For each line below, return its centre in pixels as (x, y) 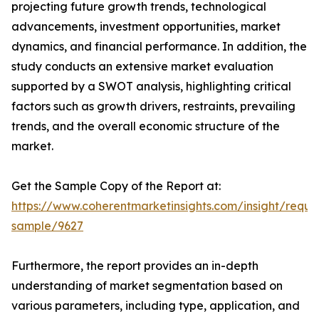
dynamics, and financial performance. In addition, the (159, 47)
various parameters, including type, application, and (156, 306)
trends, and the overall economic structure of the (146, 126)
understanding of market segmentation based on (147, 286)
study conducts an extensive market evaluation (142, 67)
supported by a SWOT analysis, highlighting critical (151, 87)
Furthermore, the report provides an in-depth (135, 266)
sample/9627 (47, 226)
